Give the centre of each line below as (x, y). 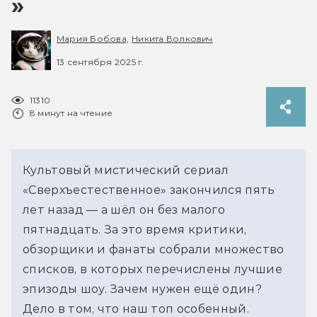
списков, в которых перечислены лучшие (152, 269)
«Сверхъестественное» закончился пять (149, 190)
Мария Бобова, (93, 39)
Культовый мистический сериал (126, 170)
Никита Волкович (172, 39)
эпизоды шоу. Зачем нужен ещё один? (142, 289)
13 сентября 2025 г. (100, 62)
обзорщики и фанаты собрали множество (154, 249)
